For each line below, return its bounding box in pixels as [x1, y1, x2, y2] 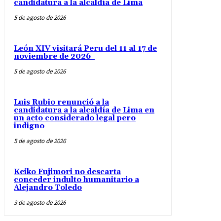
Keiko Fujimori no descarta [14, 167, 121, 177]
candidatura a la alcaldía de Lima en [14, 105, 154, 115]
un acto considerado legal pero [14, 113, 136, 123]
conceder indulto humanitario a [14, 175, 139, 184]
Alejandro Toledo [14, 183, 82, 192]
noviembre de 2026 [14, 51, 95, 61]
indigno [14, 121, 44, 131]
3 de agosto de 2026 [14, 198, 66, 207]
